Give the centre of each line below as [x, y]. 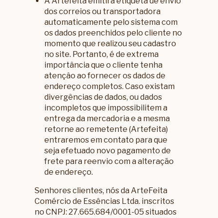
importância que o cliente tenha [104, 65]
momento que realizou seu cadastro [110, 44]
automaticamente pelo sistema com [111, 22]
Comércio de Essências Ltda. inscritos [105, 201]
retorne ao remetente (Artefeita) [106, 129]
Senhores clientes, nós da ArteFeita [101, 191]
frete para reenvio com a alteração [109, 162]
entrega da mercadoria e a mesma [107, 119]
